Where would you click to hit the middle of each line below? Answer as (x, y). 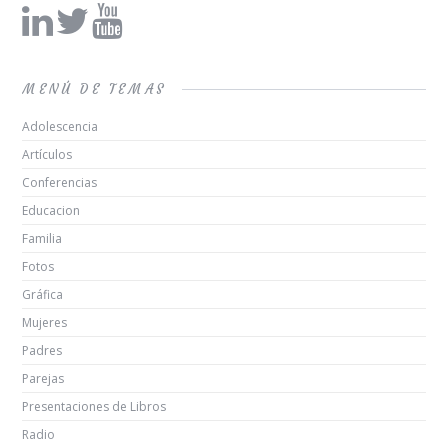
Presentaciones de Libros (94, 407)
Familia (42, 239)
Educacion (51, 211)
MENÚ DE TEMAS (94, 90)
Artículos (47, 155)
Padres (42, 351)
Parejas (43, 379)
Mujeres (45, 323)
